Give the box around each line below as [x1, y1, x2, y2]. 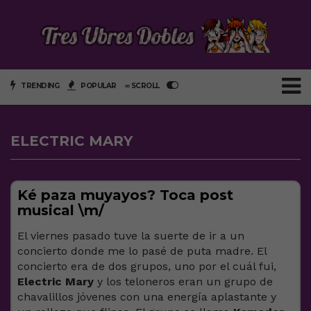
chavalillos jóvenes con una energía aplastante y [17, 289, 276, 303]
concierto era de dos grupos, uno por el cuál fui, [17, 259, 276, 273]
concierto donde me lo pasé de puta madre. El [17, 244, 267, 258]
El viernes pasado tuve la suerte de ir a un [17, 228, 244, 242]
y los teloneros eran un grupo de [94, 274, 273, 288]
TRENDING [19, 81, 59, 90]
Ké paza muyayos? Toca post [17, 186, 233, 203]
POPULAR [78, 81, 117, 90]
